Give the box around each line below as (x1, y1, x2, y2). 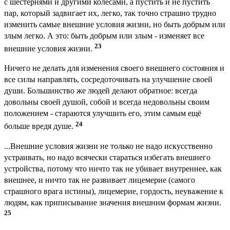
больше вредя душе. (4, 122, 75, 131)
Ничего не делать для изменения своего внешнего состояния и (4, 64, 224, 73)
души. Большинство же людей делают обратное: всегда (4, 86, 197, 95)
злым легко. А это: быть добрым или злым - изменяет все (4, 31, 204, 41)
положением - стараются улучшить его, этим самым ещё (4, 109, 201, 118)
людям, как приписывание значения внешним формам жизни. (4, 198, 221, 207)
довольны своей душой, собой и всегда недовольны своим (4, 98, 209, 107)
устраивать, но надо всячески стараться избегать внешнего (4, 152, 210, 162)
